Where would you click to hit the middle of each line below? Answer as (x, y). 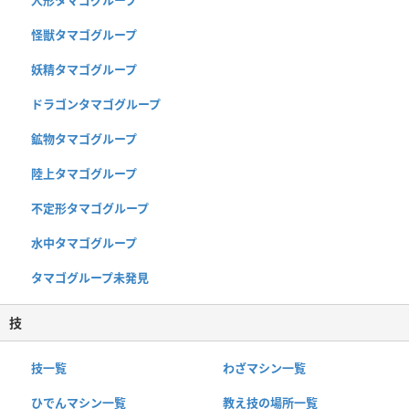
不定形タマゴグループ (90, 209)
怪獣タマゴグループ (84, 35)
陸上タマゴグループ (84, 174)
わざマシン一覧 (264, 368)
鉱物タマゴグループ (84, 139)
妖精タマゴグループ (84, 70)
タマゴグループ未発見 (90, 278)
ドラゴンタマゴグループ (96, 105)
